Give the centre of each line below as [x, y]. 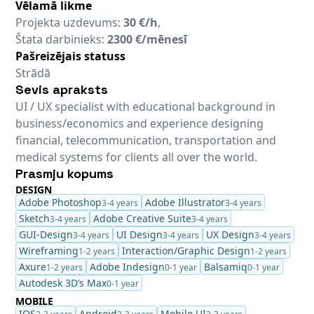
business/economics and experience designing [140, 123]
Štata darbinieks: [62, 39]
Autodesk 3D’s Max [63, 283]
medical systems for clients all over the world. [137, 157]
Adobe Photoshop [61, 203]
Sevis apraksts [62, 89]
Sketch [35, 219]
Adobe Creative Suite [143, 219]
